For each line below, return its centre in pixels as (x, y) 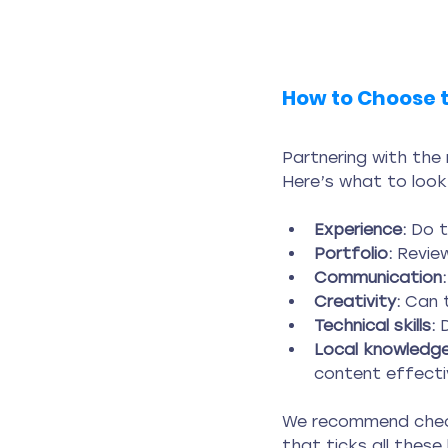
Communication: (380, 277)
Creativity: (357, 301)
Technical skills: (374, 325)
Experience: (360, 229)
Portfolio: (353, 253)
